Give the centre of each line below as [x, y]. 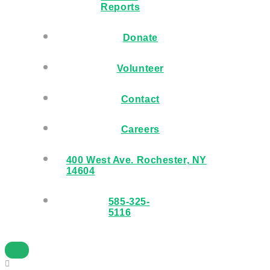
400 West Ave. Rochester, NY [136, 160]
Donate [140, 38]
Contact [140, 99]
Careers [140, 130]
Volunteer [140, 68]
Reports [121, 7]
